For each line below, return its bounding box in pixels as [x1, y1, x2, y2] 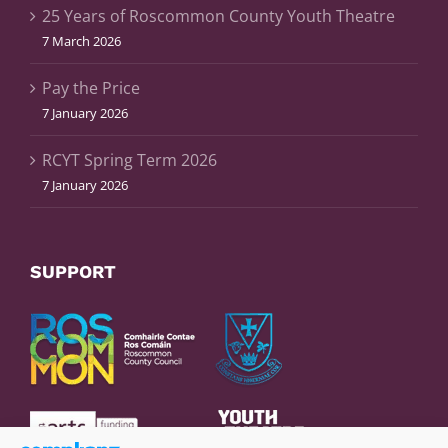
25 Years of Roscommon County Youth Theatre [42, 5, 395, 27]
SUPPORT [30, 261, 116, 282]
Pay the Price [42, 77, 140, 99]
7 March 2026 [42, 32, 121, 50]
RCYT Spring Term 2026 [42, 149, 217, 171]
